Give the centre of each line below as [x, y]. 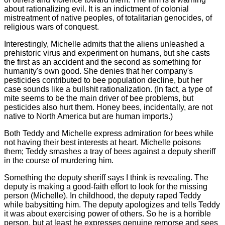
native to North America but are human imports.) [88, 116]
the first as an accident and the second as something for [102, 62]
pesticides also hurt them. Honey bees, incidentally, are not [108, 107]
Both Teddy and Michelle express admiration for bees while [109, 133]
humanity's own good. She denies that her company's [98, 71]
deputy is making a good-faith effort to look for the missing [106, 186]
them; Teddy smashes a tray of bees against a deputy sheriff [110, 151]
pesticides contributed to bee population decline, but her [103, 80]
